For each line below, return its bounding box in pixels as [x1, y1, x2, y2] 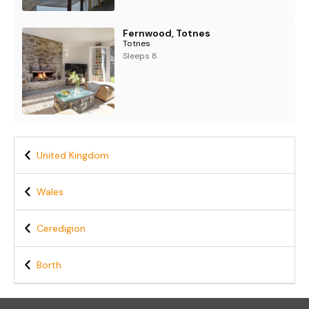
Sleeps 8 [123, 50, 158, 61]
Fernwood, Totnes [123, 27, 211, 39]
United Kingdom [37, 149, 109, 161]
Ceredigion [37, 222, 86, 235]
